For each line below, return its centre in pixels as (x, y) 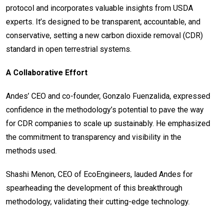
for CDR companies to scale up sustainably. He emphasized (108, 124)
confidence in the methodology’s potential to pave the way (105, 110)
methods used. (31, 151)
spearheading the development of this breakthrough (94, 188)
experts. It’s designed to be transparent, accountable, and (103, 22)
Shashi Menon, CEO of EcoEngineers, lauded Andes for (99, 175)
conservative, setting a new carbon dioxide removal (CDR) (104, 36)
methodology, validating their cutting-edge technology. (98, 202)
